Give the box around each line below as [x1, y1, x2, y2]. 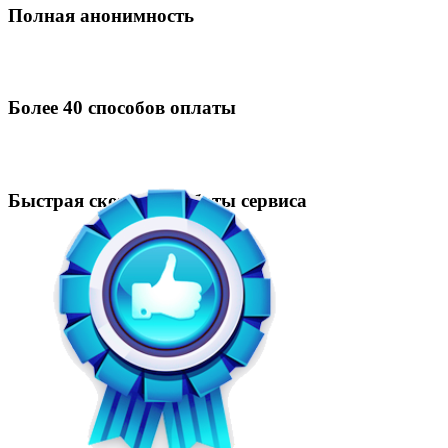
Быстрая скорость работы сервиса [8, 189, 307, 211]
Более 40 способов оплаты [8, 97, 236, 119]
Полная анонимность [8, 4, 194, 26]
